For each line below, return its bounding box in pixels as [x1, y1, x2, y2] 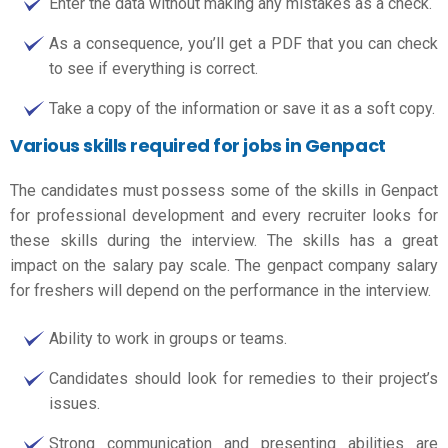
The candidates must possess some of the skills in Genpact [10, 181, 438, 200]
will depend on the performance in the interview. [94, 281, 435, 300]
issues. [49, 393, 100, 413]
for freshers [10, 281, 94, 300]
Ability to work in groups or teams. [49, 328, 287, 348]
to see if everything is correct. [49, 58, 258, 78]
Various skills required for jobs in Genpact [10, 132, 386, 158]
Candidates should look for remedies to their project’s [49, 368, 438, 388]
